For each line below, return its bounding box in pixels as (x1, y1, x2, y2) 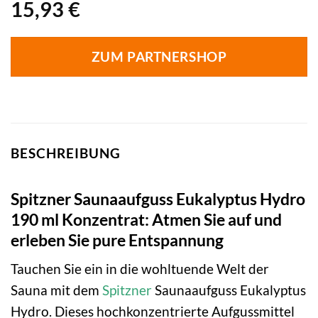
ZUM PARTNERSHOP (91, 49, 227, 65)
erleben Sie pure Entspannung (11, 229, 224, 250)
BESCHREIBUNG (11, 145, 121, 162)
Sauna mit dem (11, 282, 102, 299)
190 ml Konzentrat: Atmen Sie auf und (11, 209, 282, 229)
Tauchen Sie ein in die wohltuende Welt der (11, 261, 269, 278)
